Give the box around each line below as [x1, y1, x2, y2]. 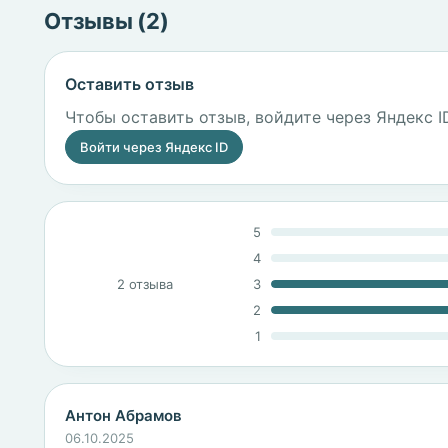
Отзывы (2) [44, 8, 169, 34]
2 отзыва [117, 276, 173, 292]
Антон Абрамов [65, 406, 182, 425]
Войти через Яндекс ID [80, 139, 228, 155]
